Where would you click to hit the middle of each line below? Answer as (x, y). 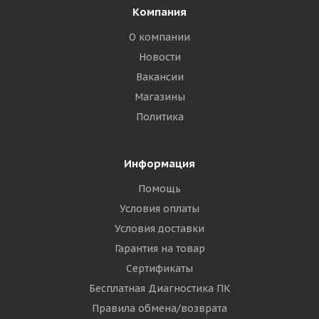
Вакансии (159, 77)
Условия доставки (159, 229)
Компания (159, 12)
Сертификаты (159, 268)
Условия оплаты (159, 209)
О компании (159, 37)
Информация (159, 163)
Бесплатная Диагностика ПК (159, 288)
